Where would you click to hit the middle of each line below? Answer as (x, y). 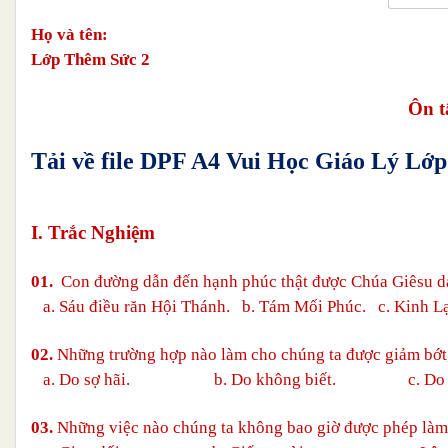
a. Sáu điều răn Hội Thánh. (130, 306)
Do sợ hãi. (94, 379)
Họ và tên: (69, 34)
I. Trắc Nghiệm (93, 232)
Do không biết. (283, 379)
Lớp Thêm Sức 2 (90, 59)
